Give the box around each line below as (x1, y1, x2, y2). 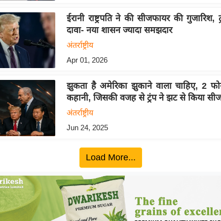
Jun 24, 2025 (66, 123, 108, 132)
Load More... (85, 152, 136, 162)
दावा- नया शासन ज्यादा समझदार (66, 25, 172, 36)
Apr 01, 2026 (66, 56, 108, 65)
